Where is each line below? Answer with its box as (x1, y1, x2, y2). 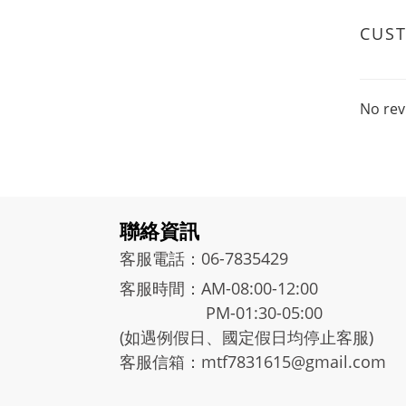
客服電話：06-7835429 (120, 247, 288, 269)
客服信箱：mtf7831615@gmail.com (120, 351, 386, 372)
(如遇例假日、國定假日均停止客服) (120, 326, 373, 348)
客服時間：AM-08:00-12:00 (120, 277, 318, 299)
